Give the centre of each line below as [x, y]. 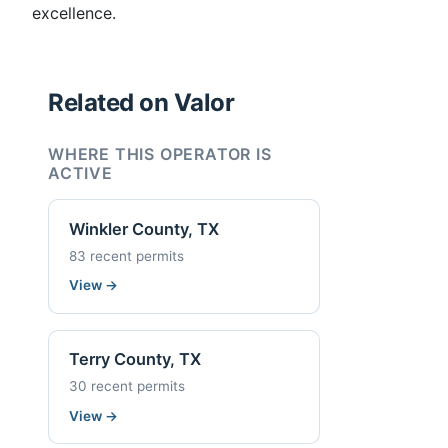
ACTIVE [80, 173]
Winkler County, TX [144, 228]
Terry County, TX [135, 359]
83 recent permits [126, 255]
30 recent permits [127, 385]
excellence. [74, 13]
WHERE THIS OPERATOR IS [160, 154]
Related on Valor [141, 103]
